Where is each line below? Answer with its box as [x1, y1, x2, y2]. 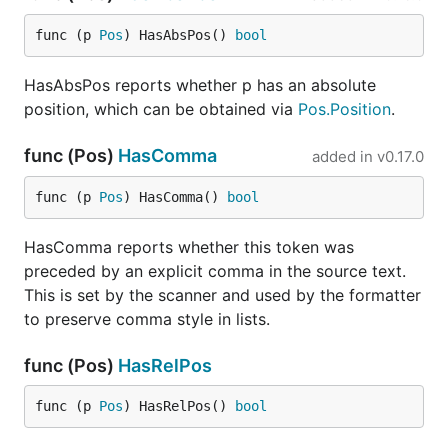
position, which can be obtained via [24, 99, 298, 119]
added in [312, 147, 373, 166]
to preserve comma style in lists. [24, 309, 270, 329]
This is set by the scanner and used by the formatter [24, 285, 421, 305]
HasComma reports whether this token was [24, 237, 354, 257]
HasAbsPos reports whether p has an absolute [24, 75, 376, 95]
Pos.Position [298, 99, 391, 119]
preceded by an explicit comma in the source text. [24, 261, 406, 281]
